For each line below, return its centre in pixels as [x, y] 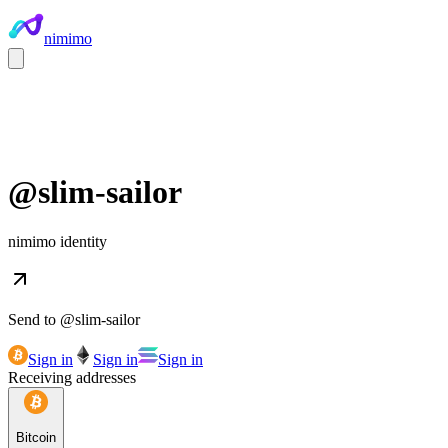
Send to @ [41, 319]
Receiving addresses [72, 377]
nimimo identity [57, 241]
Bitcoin [36, 438]
